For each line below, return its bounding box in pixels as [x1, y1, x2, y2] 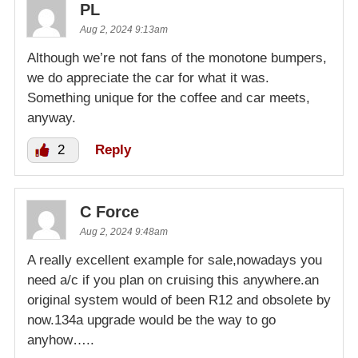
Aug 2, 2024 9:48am [80, 226, 168, 238]
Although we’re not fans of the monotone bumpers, [27, 50, 327, 66]
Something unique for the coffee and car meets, [27, 90, 310, 106]
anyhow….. [27, 332, 94, 348]
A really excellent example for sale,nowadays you [27, 253, 322, 268]
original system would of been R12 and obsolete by [27, 292, 331, 308]
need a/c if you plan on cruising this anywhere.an [27, 272, 319, 288]
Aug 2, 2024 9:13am [80, 24, 168, 36]
